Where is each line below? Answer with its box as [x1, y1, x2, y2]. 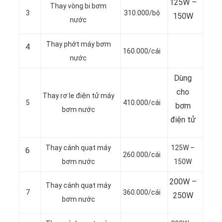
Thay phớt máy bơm [46, 40, 111, 49]
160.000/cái [123, 47, 161, 55]
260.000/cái [123, 151, 161, 159]
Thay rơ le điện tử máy [42, 92, 114, 100]
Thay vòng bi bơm [50, 2, 107, 10]
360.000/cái [123, 188, 161, 197]
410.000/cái [123, 99, 161, 107]
